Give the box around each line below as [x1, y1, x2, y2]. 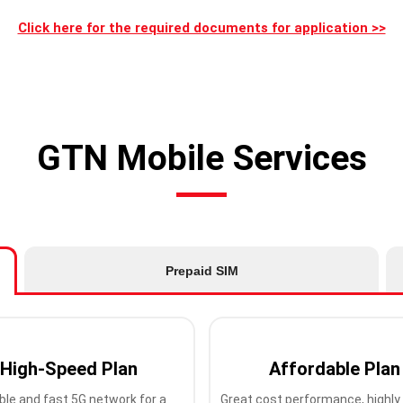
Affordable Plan [268, 358, 400, 380]
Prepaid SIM [165, 264, 238, 278]
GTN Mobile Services [36, 138, 367, 179]
